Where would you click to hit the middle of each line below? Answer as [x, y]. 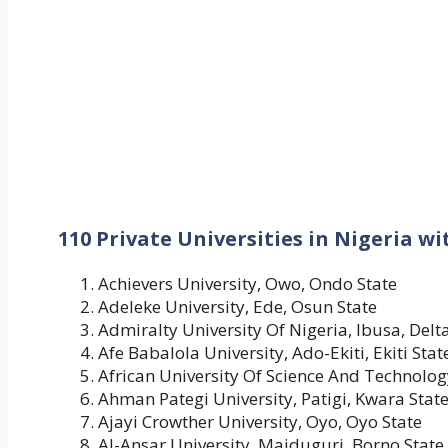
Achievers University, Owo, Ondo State [247, 284]
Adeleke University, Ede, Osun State [237, 307]
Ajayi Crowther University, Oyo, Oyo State [260, 422]
